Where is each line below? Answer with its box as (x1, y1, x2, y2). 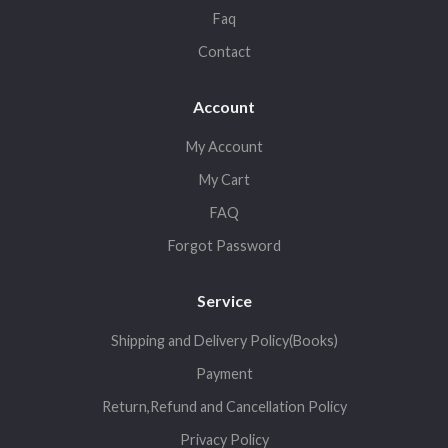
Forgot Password (167, 237, 281, 255)
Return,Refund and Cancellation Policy (101, 398, 347, 416)
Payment (195, 365, 253, 383)
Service (196, 291, 252, 311)
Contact (197, 43, 251, 61)
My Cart (198, 171, 250, 189)
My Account (185, 138, 263, 156)
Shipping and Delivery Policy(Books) (110, 332, 338, 350)
